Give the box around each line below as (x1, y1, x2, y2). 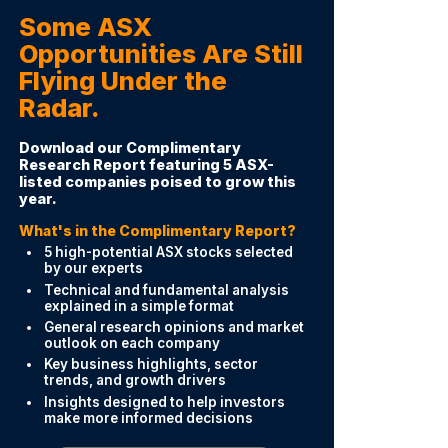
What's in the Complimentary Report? (18, 221, 296, 239)
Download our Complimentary (18, 138, 241, 156)
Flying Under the (18, 65, 227, 97)
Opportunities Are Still (18, 38, 303, 70)
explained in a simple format (43, 297, 234, 314)
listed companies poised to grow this (18, 172, 296, 190)
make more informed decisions (43, 409, 253, 426)
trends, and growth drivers (43, 372, 226, 389)
